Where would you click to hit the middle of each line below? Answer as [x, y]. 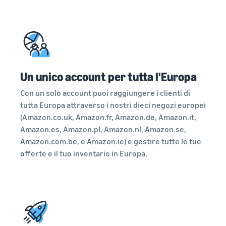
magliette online [42, 19]
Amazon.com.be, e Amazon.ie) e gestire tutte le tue [111, 141]
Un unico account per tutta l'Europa [108, 77]
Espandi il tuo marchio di [50, 30]
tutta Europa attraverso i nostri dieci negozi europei [113, 105]
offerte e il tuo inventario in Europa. [84, 153]
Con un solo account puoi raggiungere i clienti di [105, 93]
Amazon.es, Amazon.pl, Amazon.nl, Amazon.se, [103, 129]
